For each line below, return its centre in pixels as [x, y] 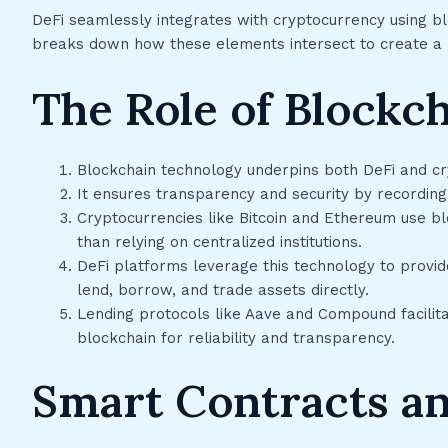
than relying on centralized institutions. [219, 241]
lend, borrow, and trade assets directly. [223, 289]
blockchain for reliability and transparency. [236, 337]
